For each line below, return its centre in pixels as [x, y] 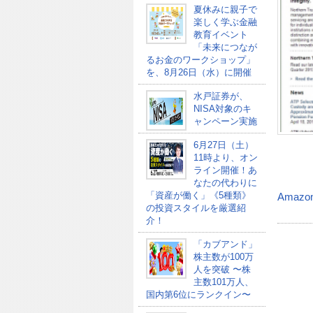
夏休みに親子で [225, 9]
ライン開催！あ [225, 170]
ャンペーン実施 [225, 121]
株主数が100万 [223, 257]
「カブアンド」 [225, 244]
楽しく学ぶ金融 [225, 22]
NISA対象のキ [222, 109]
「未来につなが [225, 47]
